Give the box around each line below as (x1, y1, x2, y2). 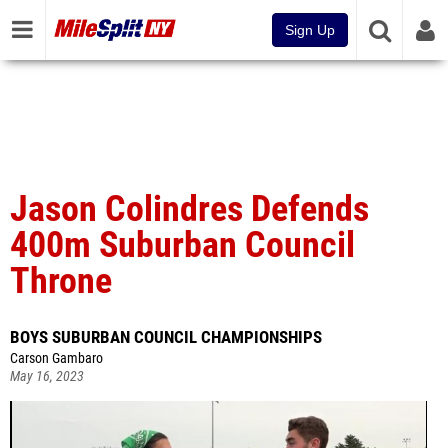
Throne (10, 260, 112, 302)
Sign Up (285, 22, 335, 38)
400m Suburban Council (10, 224, 355, 266)
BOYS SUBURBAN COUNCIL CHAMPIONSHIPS (10, 327, 322, 347)
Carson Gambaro (10, 350, 103, 367)
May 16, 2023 (10, 368, 84, 385)
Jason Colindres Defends (10, 188, 369, 230)
